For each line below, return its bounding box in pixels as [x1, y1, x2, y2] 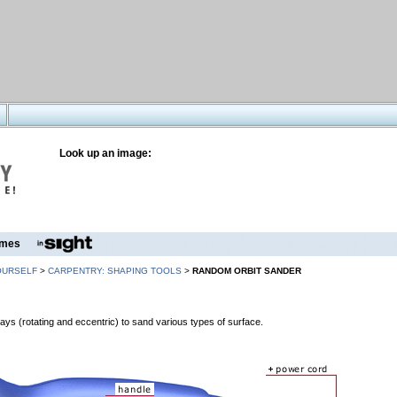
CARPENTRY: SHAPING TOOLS [48, 266, 182, 276]
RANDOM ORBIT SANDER [192, 266, 301, 276]
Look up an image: [59, 147, 152, 160]
